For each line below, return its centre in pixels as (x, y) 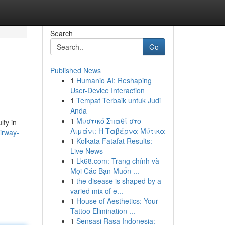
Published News (75, 70)
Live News (86, 151)
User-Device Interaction (107, 90)
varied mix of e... (96, 191)
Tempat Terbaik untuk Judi (118, 100)
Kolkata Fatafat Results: (114, 141)
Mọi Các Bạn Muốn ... (104, 171)
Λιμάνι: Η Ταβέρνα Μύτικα (118, 131)
